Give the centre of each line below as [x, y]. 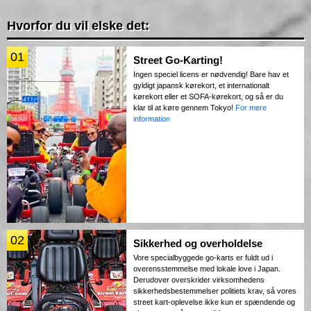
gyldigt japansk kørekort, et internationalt [201, 86]
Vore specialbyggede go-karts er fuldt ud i [203, 258]
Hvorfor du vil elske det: [78, 26]
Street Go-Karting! [178, 60]
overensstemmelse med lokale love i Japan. [207, 269]
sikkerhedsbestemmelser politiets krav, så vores [215, 291]
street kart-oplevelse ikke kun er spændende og [214, 302]
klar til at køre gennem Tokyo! [184, 108]
